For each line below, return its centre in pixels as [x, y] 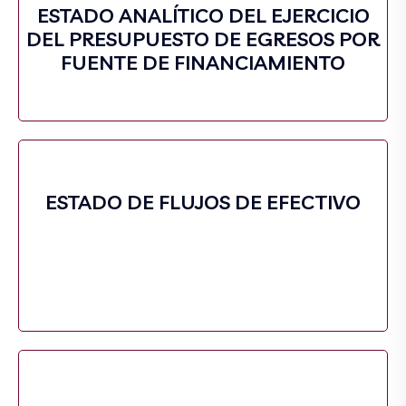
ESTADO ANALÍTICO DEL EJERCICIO [203, 15]
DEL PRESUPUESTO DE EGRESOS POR [203, 39]
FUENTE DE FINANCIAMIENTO [203, 63]
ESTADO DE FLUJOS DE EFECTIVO [203, 202]
